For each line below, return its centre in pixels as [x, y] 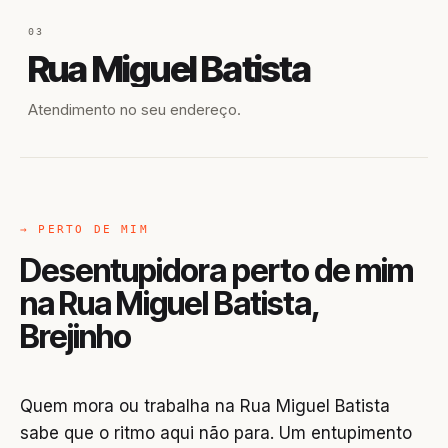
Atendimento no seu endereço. [134, 109]
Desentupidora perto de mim [217, 270]
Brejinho [76, 336]
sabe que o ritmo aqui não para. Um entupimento [216, 433]
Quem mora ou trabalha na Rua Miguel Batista [205, 406]
